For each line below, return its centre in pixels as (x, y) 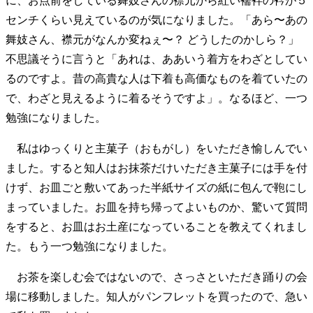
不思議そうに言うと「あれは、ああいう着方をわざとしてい (156, 59)
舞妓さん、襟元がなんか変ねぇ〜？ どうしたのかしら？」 (152, 39)
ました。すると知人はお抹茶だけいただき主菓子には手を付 (156, 168)
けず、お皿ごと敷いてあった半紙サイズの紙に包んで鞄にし (156, 187)
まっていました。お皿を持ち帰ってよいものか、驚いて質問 (156, 207)
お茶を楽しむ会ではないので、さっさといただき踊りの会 (156, 277)
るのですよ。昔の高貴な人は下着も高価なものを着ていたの (156, 78)
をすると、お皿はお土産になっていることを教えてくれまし (156, 226)
